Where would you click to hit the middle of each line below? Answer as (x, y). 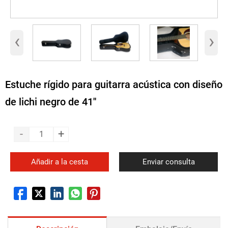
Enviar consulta (168, 162)
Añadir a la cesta (60, 162)
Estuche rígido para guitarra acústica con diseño (114, 84)
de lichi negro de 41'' (51, 102)
